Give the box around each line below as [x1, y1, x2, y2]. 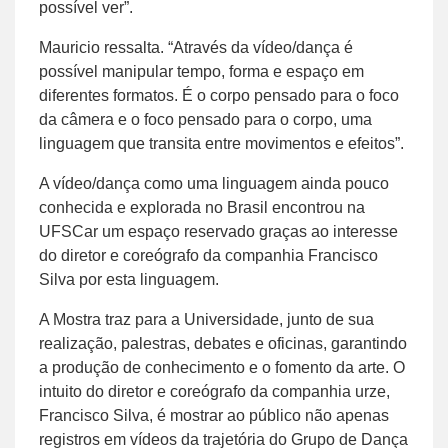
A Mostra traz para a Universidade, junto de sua [39, 310, 374, 328]
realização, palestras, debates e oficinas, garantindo [39, 334, 407, 352]
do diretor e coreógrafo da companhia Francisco [39, 246, 378, 264]
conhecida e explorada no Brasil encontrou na [39, 198, 365, 216]
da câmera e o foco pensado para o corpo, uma [39, 110, 372, 128]
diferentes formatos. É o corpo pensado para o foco [39, 86, 399, 104]
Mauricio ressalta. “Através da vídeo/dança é [39, 38, 353, 56]
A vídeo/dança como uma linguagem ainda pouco [39, 174, 389, 192]
